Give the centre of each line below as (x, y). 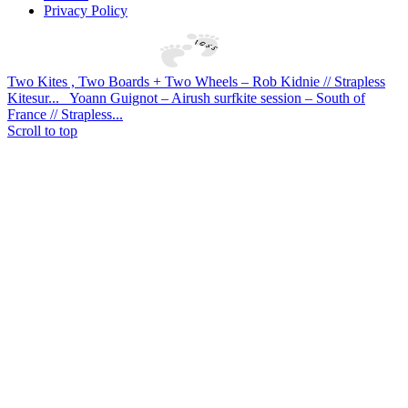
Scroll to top (42, 130)
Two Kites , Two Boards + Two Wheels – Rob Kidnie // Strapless (196, 81)
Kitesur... (33, 97)
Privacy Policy (86, 10)
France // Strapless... (65, 114)
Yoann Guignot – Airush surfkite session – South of (217, 97)
